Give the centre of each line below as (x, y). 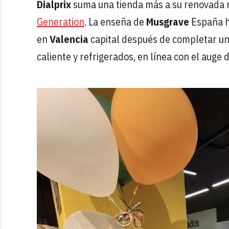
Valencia (68, 39)
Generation (61, 22)
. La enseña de (115, 22)
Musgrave (168, 22)
